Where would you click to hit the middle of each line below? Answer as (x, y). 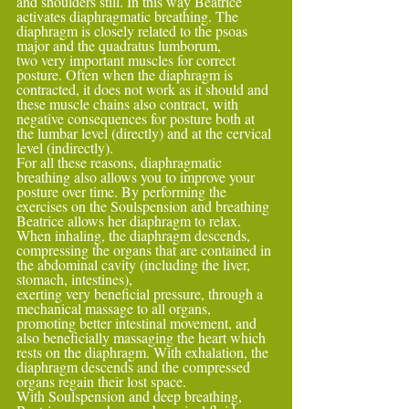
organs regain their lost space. (101, 381)
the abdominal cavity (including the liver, (135, 264)
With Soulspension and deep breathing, (131, 396)
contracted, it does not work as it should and (144, 89)
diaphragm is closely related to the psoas (134, 31)
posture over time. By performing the (123, 191)
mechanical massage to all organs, (115, 308)
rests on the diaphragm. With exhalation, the (144, 352)
